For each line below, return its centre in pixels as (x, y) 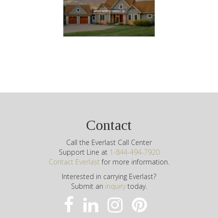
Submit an (88, 186)
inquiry (115, 186)
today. (136, 186)
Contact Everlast (74, 162)
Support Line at (84, 152)
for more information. (135, 162)
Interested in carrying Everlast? (109, 177)
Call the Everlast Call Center (109, 143)
